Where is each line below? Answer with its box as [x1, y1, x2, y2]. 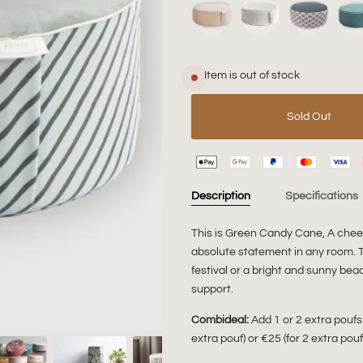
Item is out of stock [204, 70, 300, 81]
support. [191, 283, 236, 296]
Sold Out [286, 110, 331, 122]
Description [191, 190, 250, 202]
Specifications [285, 190, 358, 202]
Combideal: [191, 313, 251, 326]
